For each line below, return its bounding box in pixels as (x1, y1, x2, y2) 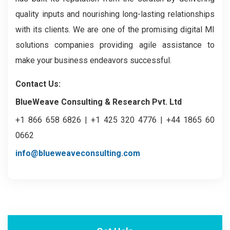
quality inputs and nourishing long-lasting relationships (15, 9, 215, 19)
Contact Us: (15, 79, 61, 89)
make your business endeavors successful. (15, 55, 171, 65)
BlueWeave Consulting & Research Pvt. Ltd (15, 97, 182, 107)
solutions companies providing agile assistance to (15, 40, 215, 50)
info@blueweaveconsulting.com (15, 148, 140, 158)
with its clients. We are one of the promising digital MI (15, 25, 215, 34)
